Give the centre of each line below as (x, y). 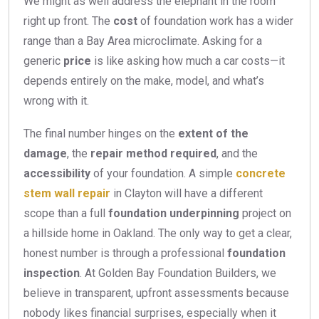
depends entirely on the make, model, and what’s (144, 81)
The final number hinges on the (101, 134)
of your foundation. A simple (163, 174)
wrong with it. (56, 101)
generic (43, 61)
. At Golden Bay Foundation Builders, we (178, 273)
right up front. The (68, 21)
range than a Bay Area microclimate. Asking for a (143, 41)
